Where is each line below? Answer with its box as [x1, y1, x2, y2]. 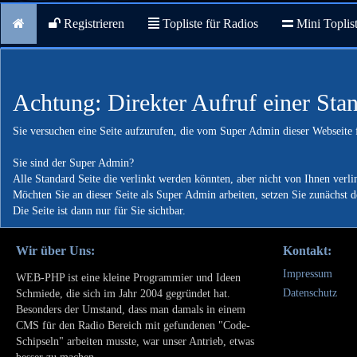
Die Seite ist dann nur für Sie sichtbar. [13, 205, 186, 217]
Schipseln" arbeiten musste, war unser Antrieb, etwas [16, 335, 254, 347]
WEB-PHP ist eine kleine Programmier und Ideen [16, 272, 241, 284]
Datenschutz [283, 287, 337, 299]
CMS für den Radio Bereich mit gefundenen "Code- [16, 320, 250, 331]
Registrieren [61, 17, 124, 30]
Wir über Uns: [16, 244, 95, 257]
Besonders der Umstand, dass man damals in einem [16, 304, 245, 316]
